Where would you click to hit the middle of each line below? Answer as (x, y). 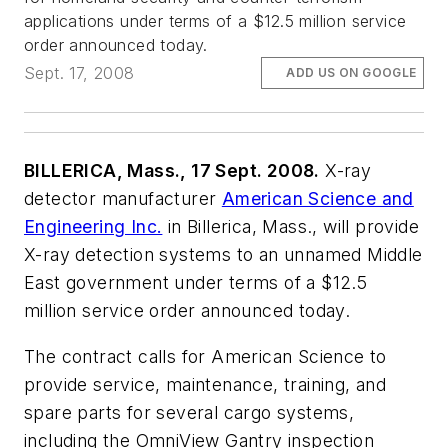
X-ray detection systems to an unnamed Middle (223, 255)
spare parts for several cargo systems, (189, 412)
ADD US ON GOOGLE (351, 72)
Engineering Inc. (93, 227)
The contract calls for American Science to (205, 356)
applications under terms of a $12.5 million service (215, 20)
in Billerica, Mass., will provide (291, 227)
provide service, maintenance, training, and (205, 384)
